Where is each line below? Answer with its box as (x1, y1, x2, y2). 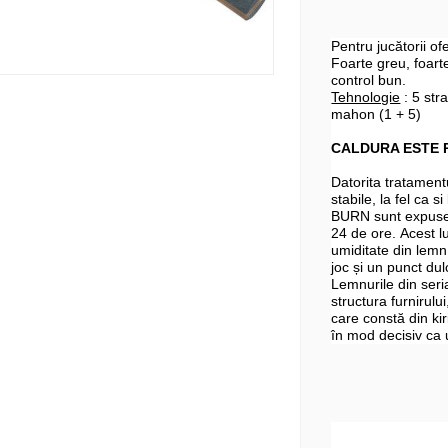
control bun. (331, 72, 407, 89)
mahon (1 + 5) (331, 106, 422, 123)
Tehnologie (331, 89, 401, 106)
